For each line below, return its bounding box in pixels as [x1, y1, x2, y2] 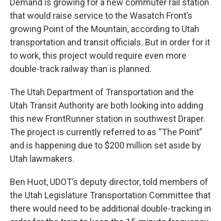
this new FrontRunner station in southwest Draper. [10, 113, 205, 124]
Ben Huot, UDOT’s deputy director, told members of [10, 177, 208, 187]
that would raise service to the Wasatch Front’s [10, 10, 192, 21]
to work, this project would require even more [10, 50, 186, 61]
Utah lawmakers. [10, 153, 74, 164]
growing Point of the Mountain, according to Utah [10, 24, 199, 34]
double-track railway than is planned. [10, 64, 151, 74]
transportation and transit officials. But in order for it [10, 37, 210, 47]
